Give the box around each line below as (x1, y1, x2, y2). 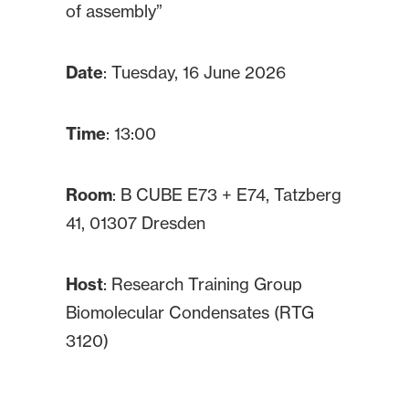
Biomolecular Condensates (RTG (66, 302, 314, 322)
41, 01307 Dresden (66, 213, 205, 233)
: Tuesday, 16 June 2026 (103, 62, 286, 82)
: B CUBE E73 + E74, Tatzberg (112, 184, 341, 204)
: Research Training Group (103, 274, 302, 294)
